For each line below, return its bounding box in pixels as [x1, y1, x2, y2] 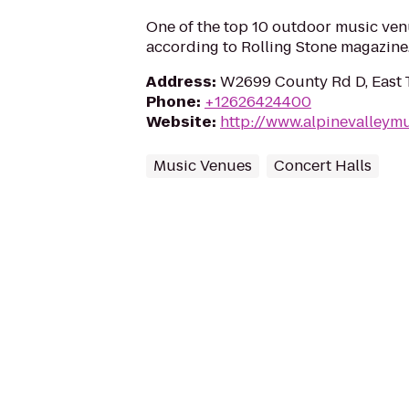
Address [146, 71, 212, 92]
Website [146, 111, 212, 132]
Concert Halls [274, 155, 372, 176]
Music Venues [153, 155, 252, 176]
